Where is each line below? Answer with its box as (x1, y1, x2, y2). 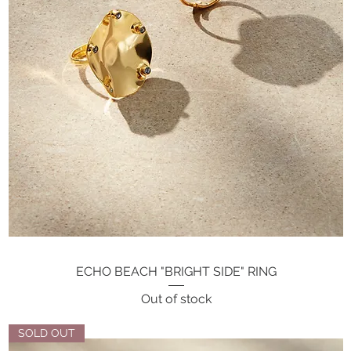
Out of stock (140, 291, 212, 306)
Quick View (147, 264, 204, 277)
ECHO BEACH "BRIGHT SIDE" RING (75, 264, 277, 280)
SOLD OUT (18, 326, 75, 339)
